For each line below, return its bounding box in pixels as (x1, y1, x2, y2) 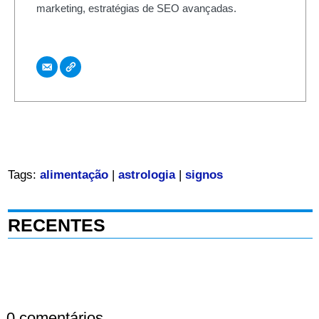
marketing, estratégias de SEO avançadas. (36, 1, 236, 14)
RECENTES (7, 215, 105, 236)
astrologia (117, 168, 175, 182)
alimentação (39, 168, 108, 182)
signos (184, 168, 223, 182)
